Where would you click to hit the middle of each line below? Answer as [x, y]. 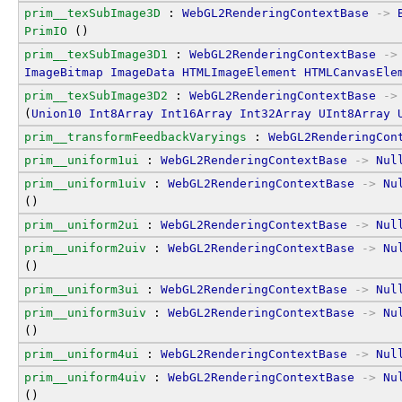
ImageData [143, 72]
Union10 [57, 113]
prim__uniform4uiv [85, 377]
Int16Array [197, 113]
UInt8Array [354, 113]
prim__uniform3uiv [85, 312]
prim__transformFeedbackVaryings [135, 136]
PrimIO [46, 31]
